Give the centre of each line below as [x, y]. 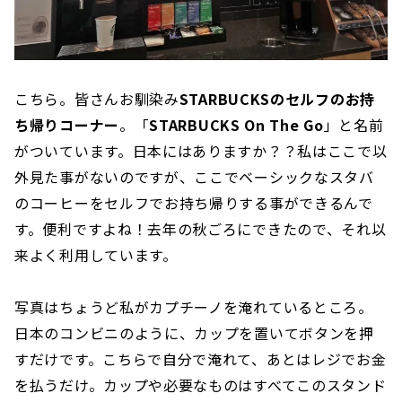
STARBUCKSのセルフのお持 [277, 99]
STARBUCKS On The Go [236, 125]
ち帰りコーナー [67, 125]
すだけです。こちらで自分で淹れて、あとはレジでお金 [201, 359]
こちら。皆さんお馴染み [97, 99]
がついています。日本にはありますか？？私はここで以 [201, 151]
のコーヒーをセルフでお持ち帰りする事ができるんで [194, 203]
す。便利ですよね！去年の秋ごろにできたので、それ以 [201, 229]
